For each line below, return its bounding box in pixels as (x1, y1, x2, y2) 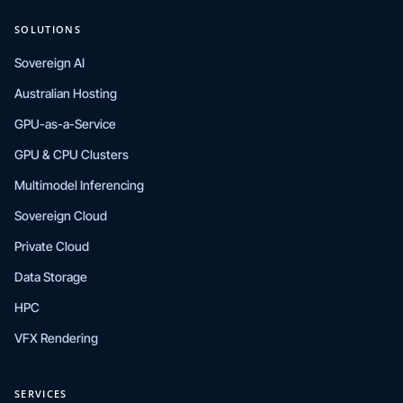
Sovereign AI (14, 55, 85, 71)
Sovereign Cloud (14, 208, 107, 224)
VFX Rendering (14, 330, 98, 346)
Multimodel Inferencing (14, 177, 144, 193)
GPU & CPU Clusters (14, 147, 129, 163)
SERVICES (14, 387, 67, 401)
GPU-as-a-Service (14, 116, 116, 132)
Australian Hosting (14, 85, 117, 102)
